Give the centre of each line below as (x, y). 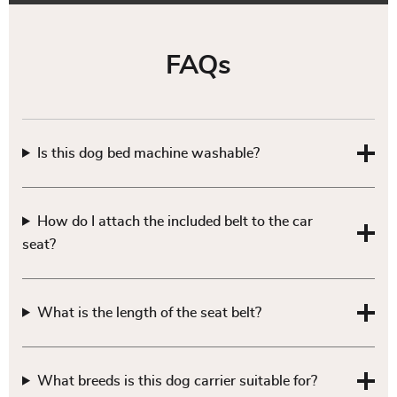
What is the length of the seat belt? (149, 312)
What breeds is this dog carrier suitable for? (177, 381)
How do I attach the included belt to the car (175, 221)
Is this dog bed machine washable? (148, 153)
